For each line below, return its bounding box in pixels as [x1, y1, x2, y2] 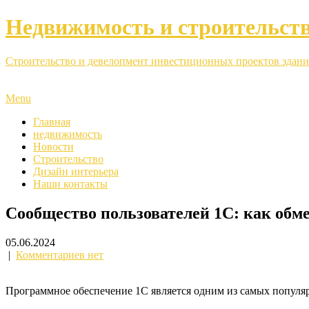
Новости [33, 140, 74, 152]
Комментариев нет [16, 248, 103, 261]
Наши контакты [33, 177, 108, 190]
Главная [33, 115, 70, 128]
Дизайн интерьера [33, 165, 119, 177]
